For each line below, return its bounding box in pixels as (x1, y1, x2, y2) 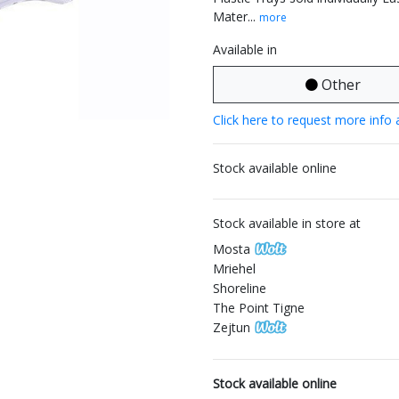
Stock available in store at (213, 215, 361, 232)
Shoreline (213, 280, 266, 297)
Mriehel (213, 260, 256, 277)
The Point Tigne (213, 299, 305, 316)
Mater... (213, 8, 259, 25)
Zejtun (213, 319, 250, 336)
